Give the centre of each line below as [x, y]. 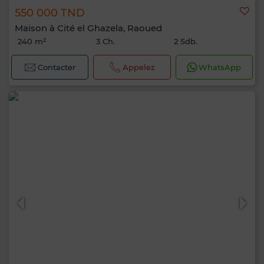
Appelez [138, 67]
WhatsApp [220, 67]
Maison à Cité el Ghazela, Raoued [88, 28]
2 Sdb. [186, 41]
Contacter [57, 67]
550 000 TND [50, 13]
